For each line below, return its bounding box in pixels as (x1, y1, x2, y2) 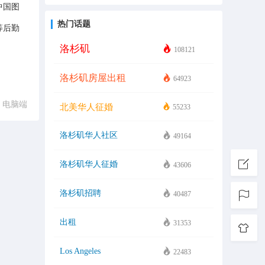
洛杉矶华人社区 (60, 131, 118, 140)
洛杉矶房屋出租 (60, 73, 126, 83)
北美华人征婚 (60, 102, 113, 112)
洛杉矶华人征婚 (60, 160, 118, 169)
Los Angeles (60, 247, 101, 256)
